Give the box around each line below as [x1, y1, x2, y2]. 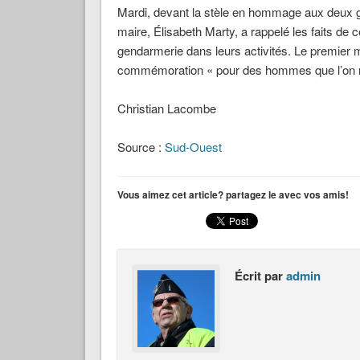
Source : [117, 138, 165, 156]
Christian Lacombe [117, 100, 216, 117]
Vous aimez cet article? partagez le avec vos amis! [117, 187, 349, 202]
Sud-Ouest [164, 138, 222, 156]
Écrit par [234, 267, 286, 285]
